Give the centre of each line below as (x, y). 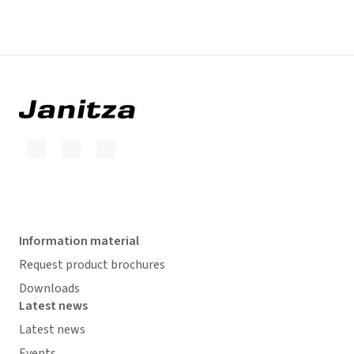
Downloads (49, 288)
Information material (79, 241)
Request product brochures (92, 264)
